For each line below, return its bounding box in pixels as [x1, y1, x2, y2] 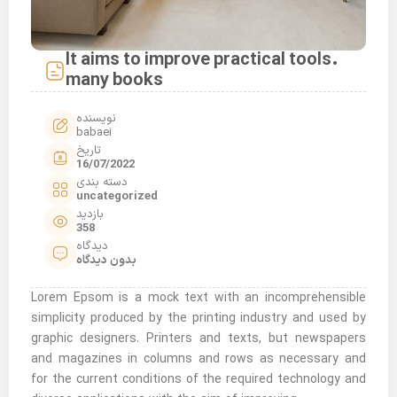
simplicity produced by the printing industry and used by [31, 309, 366, 328]
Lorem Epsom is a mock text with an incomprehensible [31, 289, 366, 307]
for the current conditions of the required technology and [31, 370, 366, 389]
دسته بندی [76, 174, 128, 191]
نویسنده [76, 110, 116, 128]
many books [66, 67, 163, 94]
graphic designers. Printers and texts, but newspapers [31, 330, 366, 348]
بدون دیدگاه [76, 252, 136, 269]
